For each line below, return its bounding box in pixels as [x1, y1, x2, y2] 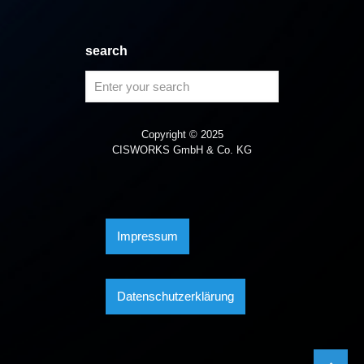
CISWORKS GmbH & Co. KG [112, 144, 252, 157]
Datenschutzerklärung [117, 289, 234, 304]
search [85, 44, 128, 58]
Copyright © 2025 [141, 128, 223, 141]
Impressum [117, 229, 178, 244]
